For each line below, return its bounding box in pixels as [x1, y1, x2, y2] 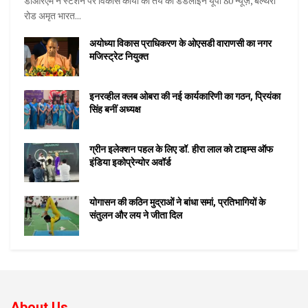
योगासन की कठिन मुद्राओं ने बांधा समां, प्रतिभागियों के [89, 197, 265, 208]
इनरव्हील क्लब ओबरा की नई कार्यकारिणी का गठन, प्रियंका [89, 91, 280, 102]
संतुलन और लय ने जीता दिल [89, 210, 182, 221]
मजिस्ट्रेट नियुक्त [89, 50, 148, 62]
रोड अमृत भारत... [24, 8, 81, 22]
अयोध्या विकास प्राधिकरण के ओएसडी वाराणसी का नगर [89, 37, 272, 49]
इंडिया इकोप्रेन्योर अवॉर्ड [89, 157, 171, 168]
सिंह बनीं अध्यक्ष [89, 104, 141, 115]
